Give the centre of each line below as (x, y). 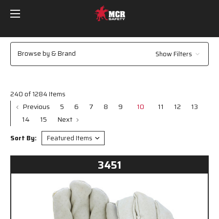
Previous (36, 106)
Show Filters (174, 54)
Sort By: (23, 138)
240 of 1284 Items (38, 94)
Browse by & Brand (47, 54)
